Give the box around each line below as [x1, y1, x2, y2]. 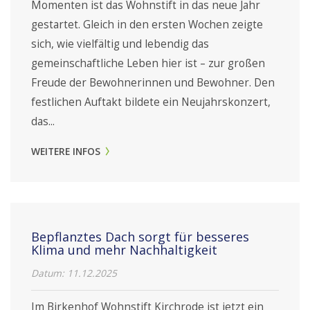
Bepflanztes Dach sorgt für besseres [31, 228, 249, 245]
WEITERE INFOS [31, 145, 103, 158]
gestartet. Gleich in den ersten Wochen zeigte [31, 17, 263, 32]
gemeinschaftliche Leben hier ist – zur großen [31, 56, 265, 71]
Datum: [31, 266, 67, 280]
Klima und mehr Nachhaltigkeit [31, 241, 217, 258]
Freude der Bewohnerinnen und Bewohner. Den [31, 75, 275, 90]
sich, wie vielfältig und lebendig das [31, 37, 209, 51]
